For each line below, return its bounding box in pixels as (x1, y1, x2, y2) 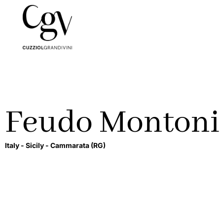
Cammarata (50, 141, 91, 150)
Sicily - (26, 141, 50, 150)
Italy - (5, 141, 26, 150)
